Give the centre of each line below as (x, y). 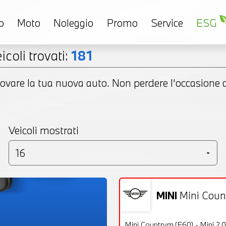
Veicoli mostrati (44, 130)
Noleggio (74, 22)
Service (167, 22)
